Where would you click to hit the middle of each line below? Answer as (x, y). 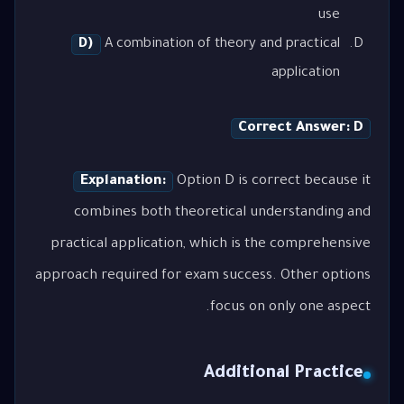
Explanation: (123, 182)
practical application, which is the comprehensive (211, 245)
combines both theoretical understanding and (222, 214)
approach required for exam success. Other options (203, 277)
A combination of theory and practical (221, 44)
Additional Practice (284, 375)
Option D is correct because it (272, 182)
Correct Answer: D (301, 129)
